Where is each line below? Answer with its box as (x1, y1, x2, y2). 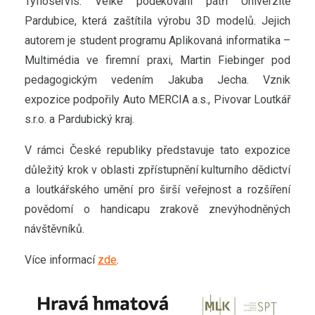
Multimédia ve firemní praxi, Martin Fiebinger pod (25, 53, 290, 67)
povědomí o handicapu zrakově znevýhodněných (25, 202, 290, 216)
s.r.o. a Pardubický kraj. (25, 112, 134, 126)
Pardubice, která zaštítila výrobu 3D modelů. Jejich (25, 13, 290, 27)
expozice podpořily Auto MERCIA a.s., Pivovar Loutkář (25, 92, 290, 106)
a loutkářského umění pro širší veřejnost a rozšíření (25, 182, 290, 196)
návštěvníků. (25, 221, 87, 236)
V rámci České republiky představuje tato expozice (25, 143, 290, 157)
